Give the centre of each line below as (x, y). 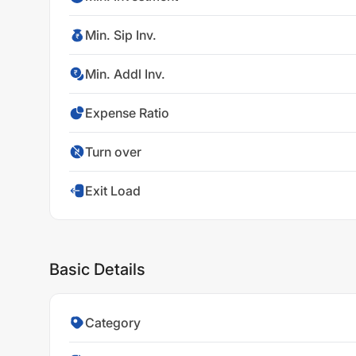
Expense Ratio (127, 113)
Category (113, 323)
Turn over (113, 152)
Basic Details (97, 269)
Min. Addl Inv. (125, 74)
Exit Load (113, 191)
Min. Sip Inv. (121, 35)
